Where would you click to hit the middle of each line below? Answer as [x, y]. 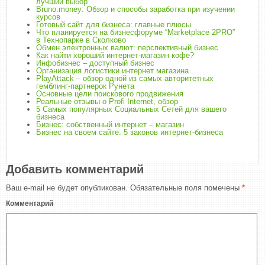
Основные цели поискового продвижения [110, 94]
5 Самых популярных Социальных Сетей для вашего [131, 109]
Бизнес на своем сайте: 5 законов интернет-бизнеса [130, 132]
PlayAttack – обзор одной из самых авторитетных [125, 78]
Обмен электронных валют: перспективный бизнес [127, 48]
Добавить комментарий [75, 169]
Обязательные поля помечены [185, 188]
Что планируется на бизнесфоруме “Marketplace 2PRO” [135, 32]
